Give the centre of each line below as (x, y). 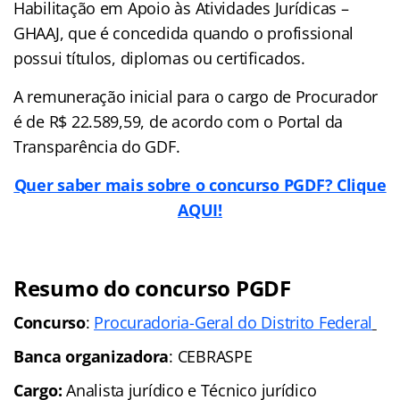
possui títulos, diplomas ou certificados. (159, 58)
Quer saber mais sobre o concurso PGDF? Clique (200, 185)
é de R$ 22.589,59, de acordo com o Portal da (179, 122)
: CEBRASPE (211, 357)
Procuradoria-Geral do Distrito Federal (233, 323)
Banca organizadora (92, 357)
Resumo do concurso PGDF (152, 288)
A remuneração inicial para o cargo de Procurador (196, 97)
